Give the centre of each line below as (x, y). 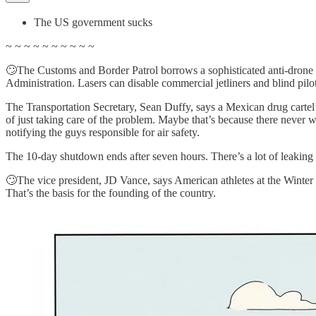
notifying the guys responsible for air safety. (103, 132)
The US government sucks (93, 22)
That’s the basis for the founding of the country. (111, 193)
